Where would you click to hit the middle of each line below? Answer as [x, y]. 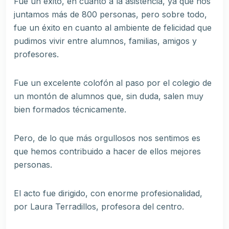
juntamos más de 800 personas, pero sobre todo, [110, 15]
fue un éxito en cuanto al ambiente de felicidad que [113, 28]
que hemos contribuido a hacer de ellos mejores [107, 152]
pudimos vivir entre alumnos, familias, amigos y [105, 41]
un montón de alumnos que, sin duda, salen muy [109, 96]
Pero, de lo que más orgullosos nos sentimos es [107, 138]
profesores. [36, 54]
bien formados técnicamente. [70, 110]
